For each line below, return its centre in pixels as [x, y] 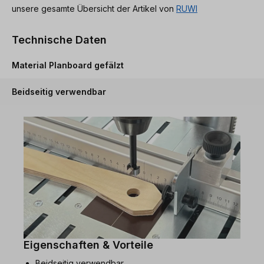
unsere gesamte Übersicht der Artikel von [94, 8]
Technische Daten [59, 39]
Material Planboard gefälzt [68, 65]
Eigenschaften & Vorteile [88, 245]
